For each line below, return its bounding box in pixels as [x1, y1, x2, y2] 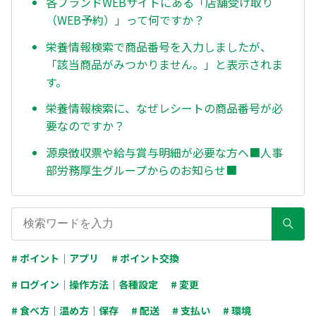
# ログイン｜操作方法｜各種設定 [11, 276, 158, 291]
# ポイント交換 [111, 250, 179, 265]
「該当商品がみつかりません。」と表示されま [46, 55, 283, 73]
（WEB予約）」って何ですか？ [46, 11, 205, 28]
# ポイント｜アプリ [11, 250, 99, 265]
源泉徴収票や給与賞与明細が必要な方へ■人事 [46, 144, 283, 162]
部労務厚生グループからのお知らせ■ [46, 162, 237, 179]
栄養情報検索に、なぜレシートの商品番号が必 [46, 99, 283, 117]
